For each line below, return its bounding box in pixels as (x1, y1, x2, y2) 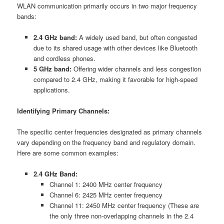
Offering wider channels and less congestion (71, 63, 201, 73)
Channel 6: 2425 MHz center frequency (49, 190, 163, 200)
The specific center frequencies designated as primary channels (17, 127, 202, 137)
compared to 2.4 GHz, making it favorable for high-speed (33, 74, 197, 84)
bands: (17, 11, 37, 21)
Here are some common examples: (17, 148, 119, 158)
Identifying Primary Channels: (17, 105, 110, 115)
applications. (33, 84, 70, 94)
